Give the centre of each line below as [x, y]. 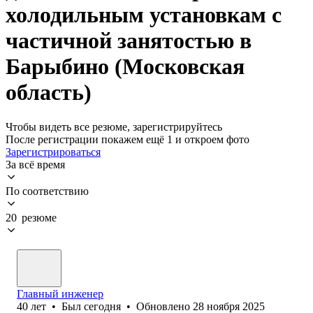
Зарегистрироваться [53, 152]
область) [49, 93]
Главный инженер [60, 293]
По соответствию [47, 191]
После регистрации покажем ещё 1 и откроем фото [128, 139]
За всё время [35, 164]
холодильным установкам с [144, 15]
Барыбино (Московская [125, 67]
